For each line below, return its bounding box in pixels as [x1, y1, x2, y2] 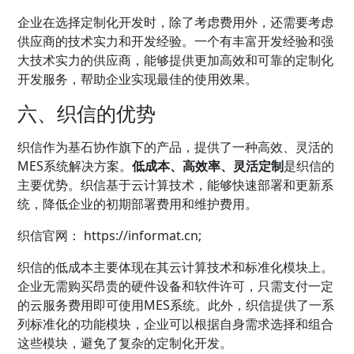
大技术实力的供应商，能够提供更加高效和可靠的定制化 [17, 51, 334, 69]
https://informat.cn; [81, 226, 202, 244]
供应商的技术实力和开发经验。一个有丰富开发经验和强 [17, 32, 334, 50]
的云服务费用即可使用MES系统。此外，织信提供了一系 [17, 296, 335, 314]
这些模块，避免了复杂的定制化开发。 [17, 333, 233, 352]
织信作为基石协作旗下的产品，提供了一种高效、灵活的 [17, 137, 334, 156]
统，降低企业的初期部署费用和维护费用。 [17, 194, 258, 213]
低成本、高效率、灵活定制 [132, 156, 284, 175]
